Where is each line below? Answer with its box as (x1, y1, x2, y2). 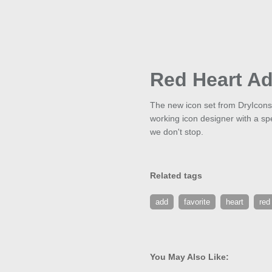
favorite (184, 197, 210, 207)
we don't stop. (150, 127, 203, 137)
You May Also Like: (150, 252, 229, 262)
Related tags (150, 171, 202, 181)
